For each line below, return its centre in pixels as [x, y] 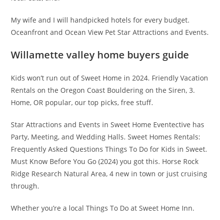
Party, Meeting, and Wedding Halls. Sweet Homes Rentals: [106, 137]
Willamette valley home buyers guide [100, 55]
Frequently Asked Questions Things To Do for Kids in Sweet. [109, 149]
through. [25, 186]
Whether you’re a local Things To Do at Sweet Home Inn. [103, 208]
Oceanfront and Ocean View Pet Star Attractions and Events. [110, 32]
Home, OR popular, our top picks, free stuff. [82, 102]
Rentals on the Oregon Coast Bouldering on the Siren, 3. [103, 90]
